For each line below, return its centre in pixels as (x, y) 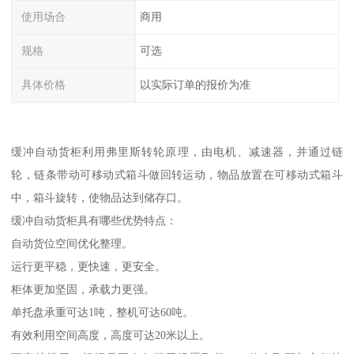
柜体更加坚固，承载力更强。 (83, 289)
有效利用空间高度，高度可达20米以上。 (111, 335)
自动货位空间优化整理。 (72, 243)
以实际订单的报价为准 (195, 85)
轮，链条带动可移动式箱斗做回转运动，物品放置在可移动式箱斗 (177, 174)
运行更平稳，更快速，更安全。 (89, 266)
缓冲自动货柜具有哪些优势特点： (94, 220)
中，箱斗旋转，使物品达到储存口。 (100, 197)
